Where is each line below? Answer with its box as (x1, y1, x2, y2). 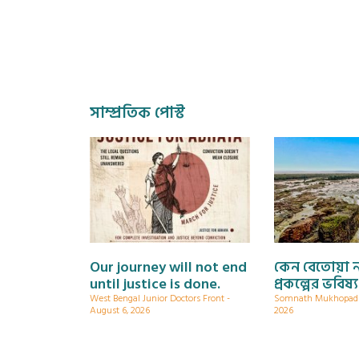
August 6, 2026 (90, 302, 150, 318)
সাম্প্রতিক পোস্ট (90, 99, 185, 126)
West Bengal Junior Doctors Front (90, 290, 227, 306)
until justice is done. (90, 272, 220, 296)
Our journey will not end (90, 255, 247, 279)
